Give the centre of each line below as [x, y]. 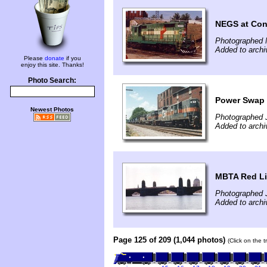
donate [54, 58]
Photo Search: [52, 80]
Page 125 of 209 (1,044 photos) [169, 240]
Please [34, 58]
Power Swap [240, 100]
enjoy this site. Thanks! [52, 65]
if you [72, 58]
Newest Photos [52, 109]
